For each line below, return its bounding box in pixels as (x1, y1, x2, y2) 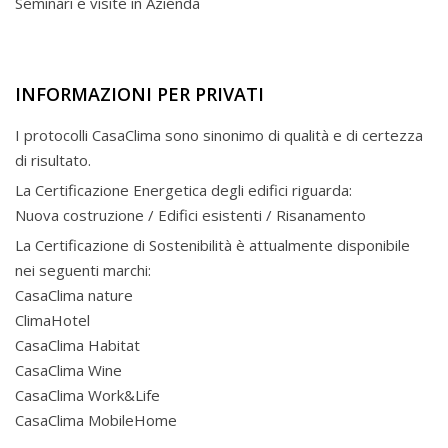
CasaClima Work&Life (15, 385, 160, 405)
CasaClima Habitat (15, 335, 140, 355)
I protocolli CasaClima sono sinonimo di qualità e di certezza (15, 125, 423, 145)
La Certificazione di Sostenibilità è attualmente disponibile (15, 235, 410, 255)
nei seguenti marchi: (15, 260, 151, 280)
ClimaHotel (15, 310, 90, 330)
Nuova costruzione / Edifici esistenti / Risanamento (15, 205, 366, 225)
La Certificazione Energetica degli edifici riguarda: (15, 180, 352, 200)
